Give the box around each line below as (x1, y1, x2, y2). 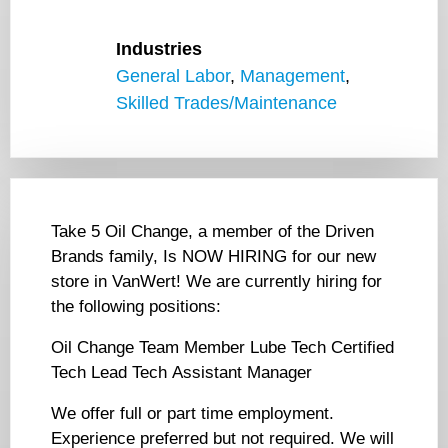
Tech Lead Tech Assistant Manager (51, 363, 312, 383)
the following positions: (51, 297, 221, 317)
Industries (116, 39, 202, 60)
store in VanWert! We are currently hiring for (51, 272, 382, 292)
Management (240, 66, 345, 87)
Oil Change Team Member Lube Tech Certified (51, 338, 394, 358)
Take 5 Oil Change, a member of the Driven (51, 222, 374, 242)
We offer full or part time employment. (51, 404, 334, 424)
